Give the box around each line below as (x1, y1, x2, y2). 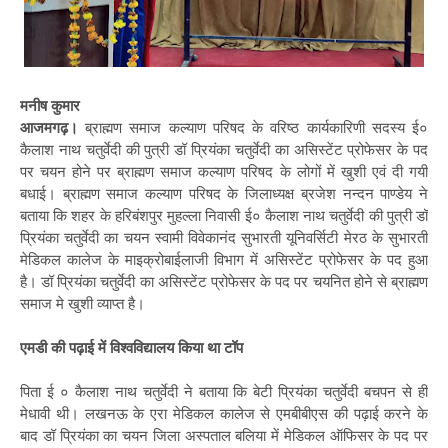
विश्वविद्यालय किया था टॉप (110, 337, 243, 357)
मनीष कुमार (20, 95, 80, 115)
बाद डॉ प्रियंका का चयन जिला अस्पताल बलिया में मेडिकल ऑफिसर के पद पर (20, 425, 428, 445)
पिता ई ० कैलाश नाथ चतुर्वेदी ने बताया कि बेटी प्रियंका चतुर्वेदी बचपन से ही (20, 381, 428, 401)
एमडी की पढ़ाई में (20, 337, 106, 357)
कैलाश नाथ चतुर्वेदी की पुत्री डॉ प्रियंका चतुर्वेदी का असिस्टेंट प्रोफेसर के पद (20, 139, 428, 159)
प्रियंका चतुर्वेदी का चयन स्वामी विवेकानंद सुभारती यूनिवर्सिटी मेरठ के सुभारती (20, 227, 428, 247)
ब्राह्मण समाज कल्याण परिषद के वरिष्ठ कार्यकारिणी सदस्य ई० (78, 117, 428, 137)
